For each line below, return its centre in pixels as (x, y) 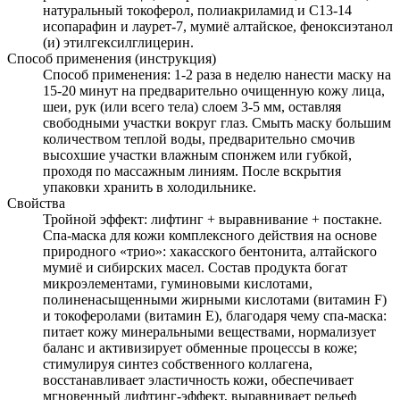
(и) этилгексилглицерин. (118, 43)
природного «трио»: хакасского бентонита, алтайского (210, 252)
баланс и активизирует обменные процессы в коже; (200, 348)
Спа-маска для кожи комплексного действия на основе (210, 236)
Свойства (36, 204)
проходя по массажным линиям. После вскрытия (192, 171)
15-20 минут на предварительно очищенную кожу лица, (214, 91)
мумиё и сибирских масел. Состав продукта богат (195, 268)
